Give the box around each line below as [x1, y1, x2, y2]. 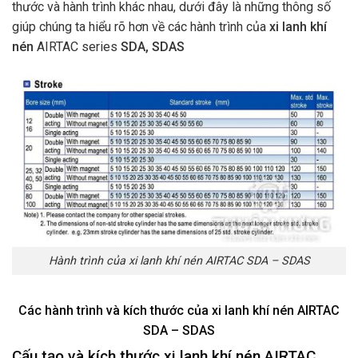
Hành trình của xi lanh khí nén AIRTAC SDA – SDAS [48, 254, 310, 268]
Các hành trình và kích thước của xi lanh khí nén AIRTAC [18, 302, 340, 318]
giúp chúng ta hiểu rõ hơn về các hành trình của [12, 19, 269, 35]
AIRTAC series [37, 39, 121, 55]
